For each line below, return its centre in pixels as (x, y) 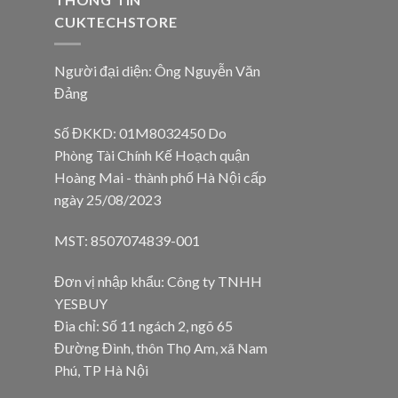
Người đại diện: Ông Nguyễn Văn (157, 70)
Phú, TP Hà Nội (101, 370)
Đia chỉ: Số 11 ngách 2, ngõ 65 (143, 326)
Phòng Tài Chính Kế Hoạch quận (152, 155)
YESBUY (81, 304)
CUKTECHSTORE (116, 22)
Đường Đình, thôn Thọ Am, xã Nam (161, 348)
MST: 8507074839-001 (127, 241)
